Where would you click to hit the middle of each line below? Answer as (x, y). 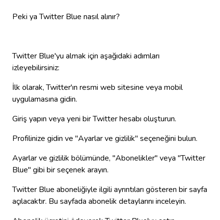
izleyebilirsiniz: (36, 68)
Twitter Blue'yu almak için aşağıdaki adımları (86, 56)
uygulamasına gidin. (45, 99)
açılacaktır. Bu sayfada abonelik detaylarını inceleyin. (99, 201)
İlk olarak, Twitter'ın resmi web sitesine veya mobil (97, 87)
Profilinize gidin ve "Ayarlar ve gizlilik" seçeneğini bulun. (105, 138)
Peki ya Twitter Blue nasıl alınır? (66, 16)
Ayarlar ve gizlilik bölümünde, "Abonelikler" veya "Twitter (109, 158)
